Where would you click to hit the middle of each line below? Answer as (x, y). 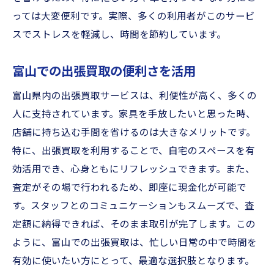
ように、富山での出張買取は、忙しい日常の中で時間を (135, 243)
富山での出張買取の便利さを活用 (104, 72)
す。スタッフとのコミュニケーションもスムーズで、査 (133, 206)
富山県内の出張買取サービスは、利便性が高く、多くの (135, 96)
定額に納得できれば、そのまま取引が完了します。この (134, 224)
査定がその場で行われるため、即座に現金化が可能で (129, 188)
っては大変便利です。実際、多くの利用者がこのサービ (134, 17)
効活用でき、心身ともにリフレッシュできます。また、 (134, 169)
